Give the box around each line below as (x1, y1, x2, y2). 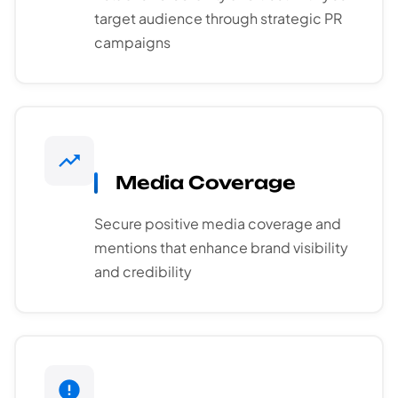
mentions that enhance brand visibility (94, 238, 348, 258)
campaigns (94, 33, 171, 52)
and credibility (94, 262, 192, 282)
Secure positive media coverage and (94, 214, 341, 234)
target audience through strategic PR (94, 9, 342, 28)
